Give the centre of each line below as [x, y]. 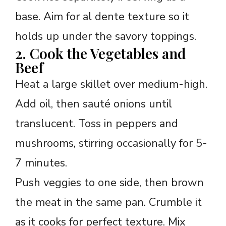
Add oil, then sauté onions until [94, 104]
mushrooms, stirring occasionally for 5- [111, 144]
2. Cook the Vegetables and [100, 53]
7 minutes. [41, 163]
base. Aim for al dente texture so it [102, 17]
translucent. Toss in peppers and [97, 124]
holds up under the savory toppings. [106, 37]
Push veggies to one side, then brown [109, 183]
